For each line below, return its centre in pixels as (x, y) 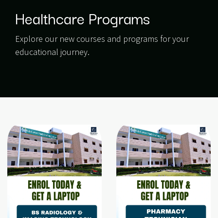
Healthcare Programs (82, 18)
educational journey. (52, 52)
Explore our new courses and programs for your (102, 38)
